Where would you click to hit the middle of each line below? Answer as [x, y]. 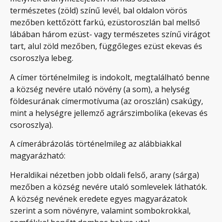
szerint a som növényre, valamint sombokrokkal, [100, 210]
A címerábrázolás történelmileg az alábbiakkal [96, 144]
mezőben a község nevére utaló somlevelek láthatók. [109, 187]
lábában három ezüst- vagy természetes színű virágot [110, 34]
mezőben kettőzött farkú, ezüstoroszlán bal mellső [105, 23]
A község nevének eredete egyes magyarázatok [99, 198]
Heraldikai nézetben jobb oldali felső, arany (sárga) [105, 175]
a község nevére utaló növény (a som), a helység [100, 89]
